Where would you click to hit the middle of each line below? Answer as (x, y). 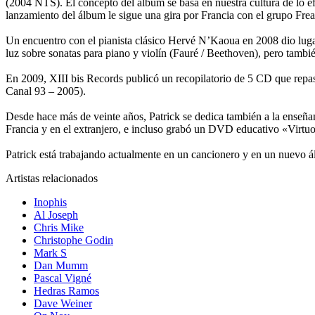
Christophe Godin (73, 240)
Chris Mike (59, 228)
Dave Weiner (63, 304)
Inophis (50, 202)
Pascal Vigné (63, 278)
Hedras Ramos (66, 291)
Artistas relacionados (52, 179)
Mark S (50, 253)
